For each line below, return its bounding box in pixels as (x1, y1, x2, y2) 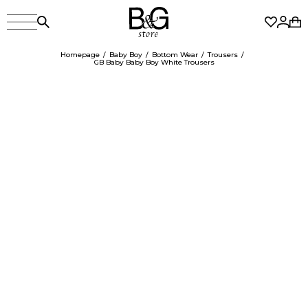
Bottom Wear (152, 50, 198, 59)
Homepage (60, 50, 100, 59)
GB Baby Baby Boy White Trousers (93, 58, 214, 67)
